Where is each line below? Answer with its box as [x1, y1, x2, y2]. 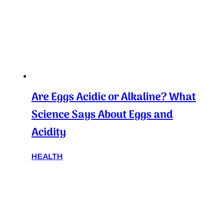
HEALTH [31, 152, 63, 161]
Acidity [31, 124, 66, 142]
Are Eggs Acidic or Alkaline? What [31, 88, 196, 107]
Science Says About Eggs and [31, 106, 173, 124]
